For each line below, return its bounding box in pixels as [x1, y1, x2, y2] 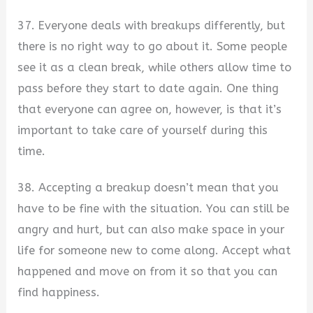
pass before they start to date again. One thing [17, 81, 279, 95]
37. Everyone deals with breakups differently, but [17, 18, 286, 32]
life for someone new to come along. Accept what [17, 244, 291, 258]
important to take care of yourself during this [17, 123, 268, 137]
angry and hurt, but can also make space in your [17, 223, 285, 237]
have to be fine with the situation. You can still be [17, 202, 290, 216]
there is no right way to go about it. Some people [17, 39, 288, 53]
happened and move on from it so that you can [17, 265, 278, 279]
